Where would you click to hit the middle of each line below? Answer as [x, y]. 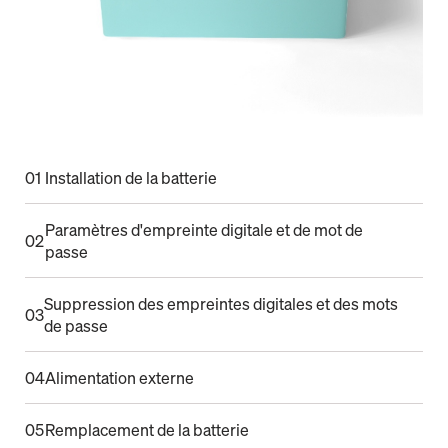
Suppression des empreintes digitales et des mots [221, 304]
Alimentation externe [119, 378]
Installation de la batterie [131, 178]
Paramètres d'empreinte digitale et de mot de [203, 230]
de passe [76, 326]
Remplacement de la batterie [147, 430]
